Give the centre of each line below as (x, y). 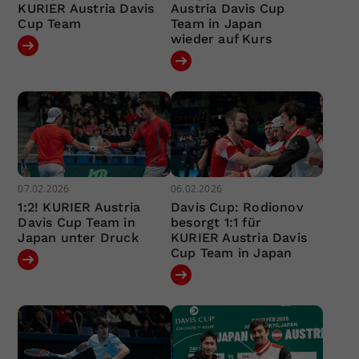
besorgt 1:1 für (216, 223)
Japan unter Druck (78, 238)
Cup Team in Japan (231, 253)
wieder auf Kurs (221, 38)
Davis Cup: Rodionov (237, 208)
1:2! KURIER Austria (79, 208)
